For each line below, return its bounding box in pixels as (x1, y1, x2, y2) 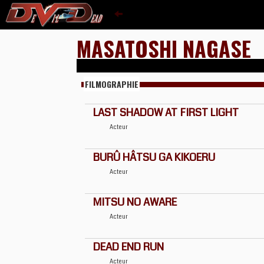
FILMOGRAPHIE (85, 78, 138, 90)
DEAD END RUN (93, 239, 164, 255)
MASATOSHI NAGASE (77, 32, 251, 64)
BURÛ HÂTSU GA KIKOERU (93, 150, 215, 165)
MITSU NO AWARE (93, 194, 177, 210)
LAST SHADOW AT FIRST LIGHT (93, 105, 239, 120)
